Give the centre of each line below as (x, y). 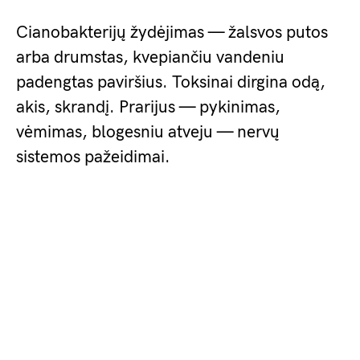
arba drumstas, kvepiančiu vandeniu (150, 57)
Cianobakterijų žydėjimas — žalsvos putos (172, 33)
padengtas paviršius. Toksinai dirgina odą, (171, 82)
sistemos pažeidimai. (93, 157)
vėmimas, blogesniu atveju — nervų (148, 132)
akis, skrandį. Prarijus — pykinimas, (148, 107)
